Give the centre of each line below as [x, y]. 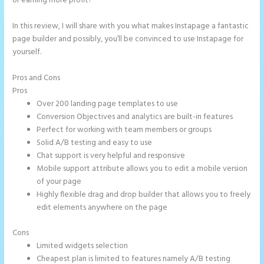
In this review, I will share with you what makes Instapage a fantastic [131, 27]
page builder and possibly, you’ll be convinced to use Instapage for [128, 39]
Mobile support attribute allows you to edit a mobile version [142, 169]
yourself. [27, 52]
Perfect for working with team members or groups [124, 130]
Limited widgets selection [82, 246]
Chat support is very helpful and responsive [111, 156]
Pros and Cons [37, 78]
